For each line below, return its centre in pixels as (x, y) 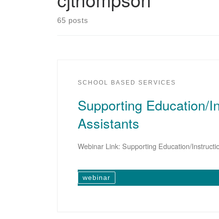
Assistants (109, 123)
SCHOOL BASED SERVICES (127, 83)
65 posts (73, 20)
